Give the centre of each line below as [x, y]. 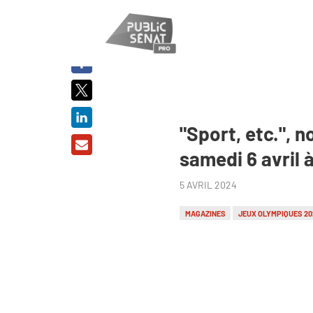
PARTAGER [82, 26]
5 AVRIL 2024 [208, 184]
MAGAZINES [205, 213]
